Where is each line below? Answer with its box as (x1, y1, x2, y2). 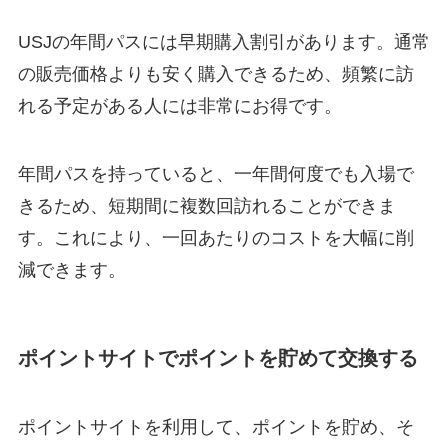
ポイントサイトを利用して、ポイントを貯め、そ (17, 417, 414, 438)
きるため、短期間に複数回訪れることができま (17, 195, 396, 216)
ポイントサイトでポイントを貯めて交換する (17, 347, 418, 370)
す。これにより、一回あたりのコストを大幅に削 (17, 227, 414, 248)
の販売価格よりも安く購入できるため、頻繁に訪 (17, 64, 414, 85)
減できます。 (17, 259, 126, 280)
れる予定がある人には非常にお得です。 (17, 96, 342, 117)
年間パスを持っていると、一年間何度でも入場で (17, 163, 414, 184)
